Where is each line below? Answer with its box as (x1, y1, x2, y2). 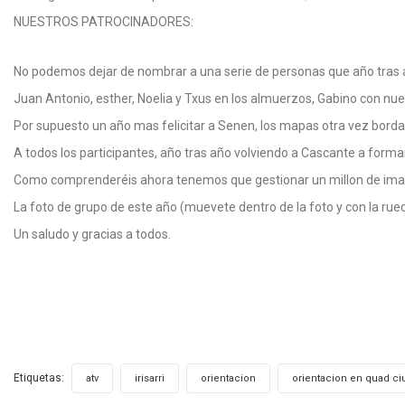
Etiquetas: (14, 371, 67, 384)
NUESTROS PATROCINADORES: (14, 14, 193, 29)
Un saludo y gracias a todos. (14, 226, 171, 241)
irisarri (135, 372, 165, 384)
